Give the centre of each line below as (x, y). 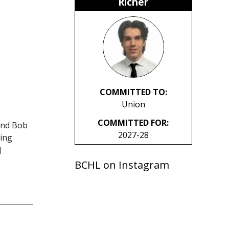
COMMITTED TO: (133, 92)
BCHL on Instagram (122, 165)
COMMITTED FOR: (133, 123)
